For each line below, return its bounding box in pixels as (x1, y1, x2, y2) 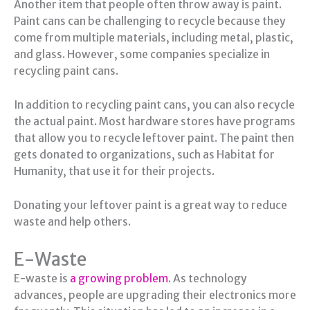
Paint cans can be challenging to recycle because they (14, 15, 286, 28)
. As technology (168, 271, 247, 285)
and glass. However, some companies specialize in (14, 48, 270, 62)
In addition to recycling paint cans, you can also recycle (14, 98, 295, 112)
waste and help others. (14, 215, 131, 228)
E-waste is (14, 271, 70, 285)
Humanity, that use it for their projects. (14, 165, 215, 179)
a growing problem (70, 271, 168, 285)
